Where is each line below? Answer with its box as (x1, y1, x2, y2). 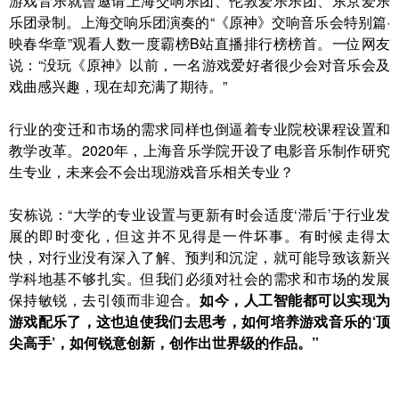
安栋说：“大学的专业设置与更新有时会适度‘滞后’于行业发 (9, 204, 390, 224)
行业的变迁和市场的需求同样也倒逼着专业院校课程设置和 (9, 118, 390, 139)
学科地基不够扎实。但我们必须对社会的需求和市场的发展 (9, 268, 390, 289)
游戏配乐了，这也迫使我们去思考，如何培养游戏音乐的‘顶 (9, 311, 390, 331)
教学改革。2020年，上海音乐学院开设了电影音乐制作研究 (9, 140, 390, 160)
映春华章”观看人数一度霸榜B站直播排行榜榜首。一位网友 (9, 33, 390, 53)
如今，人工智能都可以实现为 (199, 289, 391, 310)
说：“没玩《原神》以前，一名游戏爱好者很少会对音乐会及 (9, 54, 390, 75)
